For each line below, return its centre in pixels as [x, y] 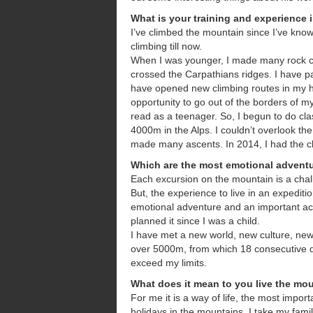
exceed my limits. [169, 262]
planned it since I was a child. [195, 220]
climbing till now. [166, 46]
